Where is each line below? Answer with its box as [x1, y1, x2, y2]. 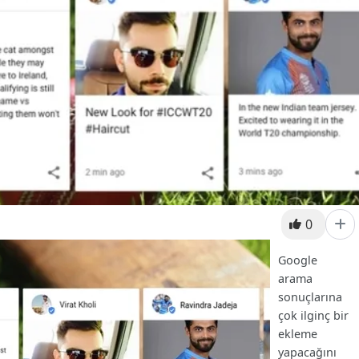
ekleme [278, 325, 318, 341]
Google [278, 252, 318, 268]
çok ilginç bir [278, 307, 349, 323]
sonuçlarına [278, 288, 343, 305]
